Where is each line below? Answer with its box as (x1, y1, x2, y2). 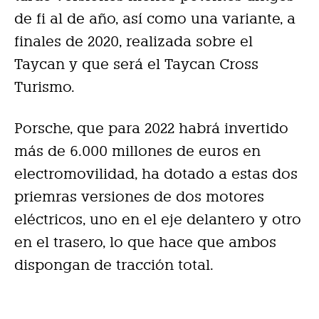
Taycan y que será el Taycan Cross (14, 56, 258, 73)
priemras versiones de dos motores (14, 188, 264, 206)
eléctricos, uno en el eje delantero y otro (14, 211, 301, 229)
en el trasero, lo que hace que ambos (14, 234, 276, 251)
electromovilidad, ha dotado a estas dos (14, 165, 298, 183)
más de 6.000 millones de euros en (14, 142, 261, 160)
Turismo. (14, 78, 75, 96)
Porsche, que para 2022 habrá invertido (14, 120, 288, 137)
